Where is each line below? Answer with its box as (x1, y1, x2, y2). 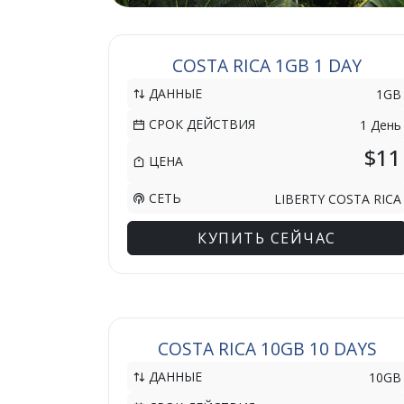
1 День (360, 115, 401, 133)
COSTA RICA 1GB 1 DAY (172, 53, 362, 78)
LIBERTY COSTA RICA (274, 189, 401, 207)
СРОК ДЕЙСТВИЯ (145, 115, 255, 133)
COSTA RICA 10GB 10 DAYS (157, 336, 377, 361)
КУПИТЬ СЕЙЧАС (197, 228, 336, 248)
